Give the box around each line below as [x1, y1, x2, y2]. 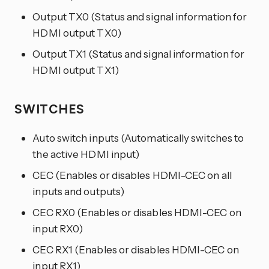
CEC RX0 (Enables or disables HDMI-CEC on [32, 206, 241, 219]
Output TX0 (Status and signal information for [32, 10, 247, 23]
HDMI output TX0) [32, 26, 121, 39]
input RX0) [32, 222, 83, 235]
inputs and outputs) [32, 185, 125, 198]
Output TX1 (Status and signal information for [32, 47, 245, 60]
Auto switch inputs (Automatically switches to [32, 131, 244, 145]
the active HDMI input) [32, 148, 140, 161]
